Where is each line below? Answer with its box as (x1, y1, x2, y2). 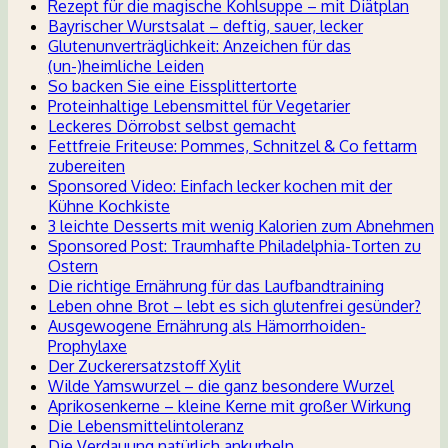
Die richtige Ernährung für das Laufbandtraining (48, 276, 384, 297)
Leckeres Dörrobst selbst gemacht (48, 116, 296, 137)
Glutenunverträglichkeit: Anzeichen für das (48, 36, 351, 57)
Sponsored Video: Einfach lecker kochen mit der (48, 176, 392, 197)
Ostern (48, 256, 98, 277)
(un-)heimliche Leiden (48, 56, 204, 77)
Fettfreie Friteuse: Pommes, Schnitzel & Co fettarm (48, 136, 417, 157)
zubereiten (48, 156, 125, 177)
